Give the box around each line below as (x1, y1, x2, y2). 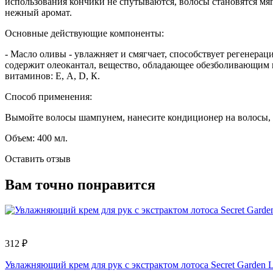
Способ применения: (5, 91, 94, 102)
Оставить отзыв (5, 153, 71, 164)
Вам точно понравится (5, 176, 155, 193)
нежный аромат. (5, 7, 72, 18)
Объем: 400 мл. (5, 132, 68, 143)
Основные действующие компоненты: (5, 27, 164, 38)
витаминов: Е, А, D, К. (5, 70, 100, 81)
